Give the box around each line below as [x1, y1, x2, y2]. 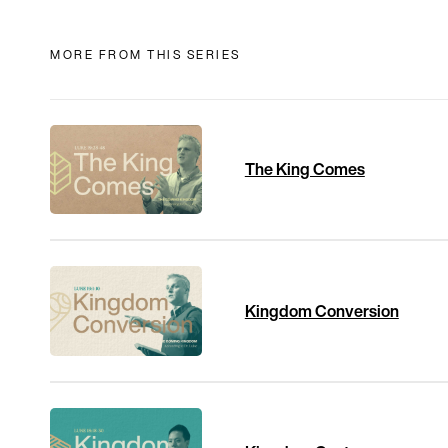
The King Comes [244, 157, 365, 182]
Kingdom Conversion [244, 298, 399, 323]
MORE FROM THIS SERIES [50, 45, 241, 63]
